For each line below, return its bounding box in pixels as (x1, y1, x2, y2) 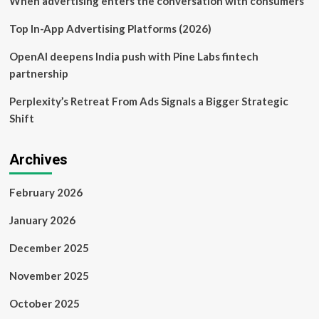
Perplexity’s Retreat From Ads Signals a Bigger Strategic (9, 95, 288, 108)
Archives (9, 151, 68, 168)
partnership (9, 67, 68, 80)
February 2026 (9, 186, 83, 199)
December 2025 (9, 241, 89, 254)
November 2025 (9, 269, 89, 282)
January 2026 (9, 214, 75, 226)
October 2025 (9, 297, 80, 310)
